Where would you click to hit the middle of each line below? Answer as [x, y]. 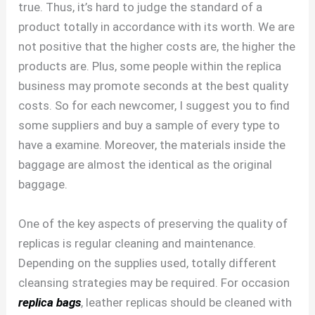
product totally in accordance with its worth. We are [157, 27]
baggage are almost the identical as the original [146, 165]
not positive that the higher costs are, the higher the [157, 47]
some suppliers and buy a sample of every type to [149, 126]
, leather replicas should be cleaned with [187, 302]
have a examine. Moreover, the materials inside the [152, 145]
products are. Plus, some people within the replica [150, 66]
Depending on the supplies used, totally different [148, 263]
